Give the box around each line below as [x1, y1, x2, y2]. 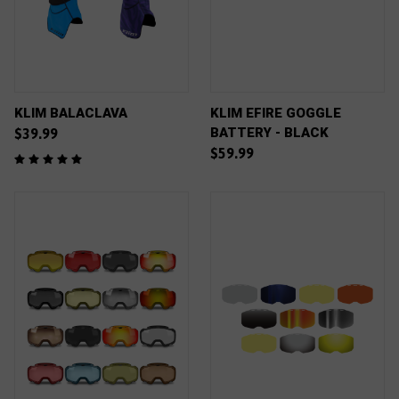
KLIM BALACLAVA [14, 105, 127, 121]
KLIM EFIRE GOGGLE [210, 105, 341, 121]
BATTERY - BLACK [210, 125, 329, 141]
